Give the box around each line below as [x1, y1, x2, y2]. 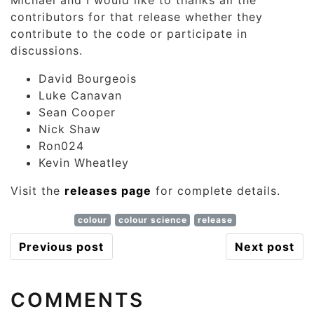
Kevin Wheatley [39, 156, 129, 170]
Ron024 [39, 139, 84, 153]
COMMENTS [11, 288, 144, 312]
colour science [118, 214, 187, 225]
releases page [64, 184, 151, 198]
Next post [235, 240, 294, 254]
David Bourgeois [39, 71, 137, 86]
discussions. [11, 43, 83, 57]
